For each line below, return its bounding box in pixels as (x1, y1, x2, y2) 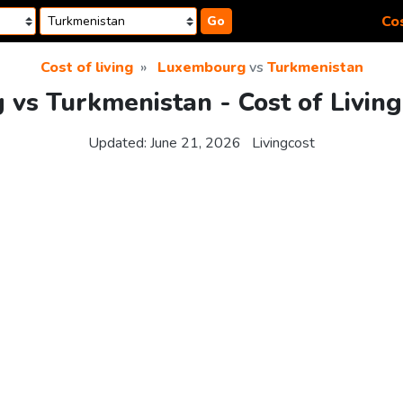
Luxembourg (157, 58, 246, 77)
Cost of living (40, 58, 133, 77)
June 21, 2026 (150, 133, 241, 154)
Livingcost (252, 133, 315, 154)
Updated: (88, 133, 150, 154)
